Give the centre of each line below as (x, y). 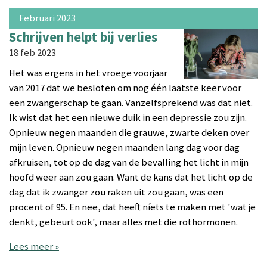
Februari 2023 (47, 18)
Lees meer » (34, 247)
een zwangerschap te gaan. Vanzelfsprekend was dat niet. (131, 103)
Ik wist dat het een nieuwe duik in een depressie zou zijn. (128, 117)
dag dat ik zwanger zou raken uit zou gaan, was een (116, 192)
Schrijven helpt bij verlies (83, 37)
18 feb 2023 (32, 53)
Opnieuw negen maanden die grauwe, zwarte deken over (129, 132)
